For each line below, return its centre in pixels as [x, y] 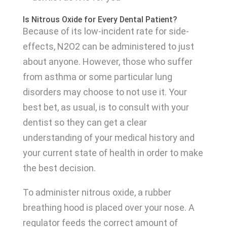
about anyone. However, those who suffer [107, 62]
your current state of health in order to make [113, 153]
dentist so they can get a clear [85, 123]
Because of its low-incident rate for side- [106, 31]
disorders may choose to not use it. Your [105, 92]
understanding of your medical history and [108, 138]
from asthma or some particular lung [97, 77]
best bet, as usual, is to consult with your [106, 107]
